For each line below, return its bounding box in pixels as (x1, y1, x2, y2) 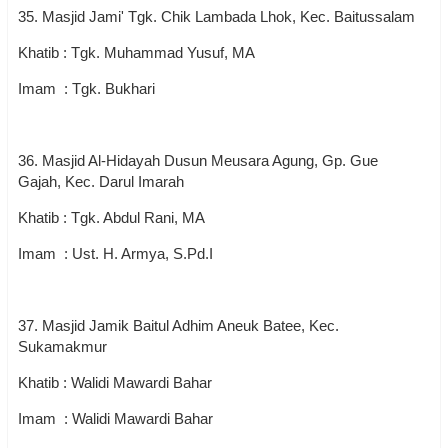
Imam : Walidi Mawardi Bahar (18, 410, 213, 427)
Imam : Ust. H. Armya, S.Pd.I (18, 245, 213, 262)
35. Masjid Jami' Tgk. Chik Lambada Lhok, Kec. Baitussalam (18, 8, 419, 25)
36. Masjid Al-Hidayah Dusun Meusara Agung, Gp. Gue (18, 152, 378, 169)
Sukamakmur (18, 338, 107, 355)
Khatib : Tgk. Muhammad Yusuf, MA (18, 44, 255, 61)
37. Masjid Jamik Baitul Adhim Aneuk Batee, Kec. (18, 317, 339, 334)
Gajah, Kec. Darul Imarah (18, 173, 184, 190)
